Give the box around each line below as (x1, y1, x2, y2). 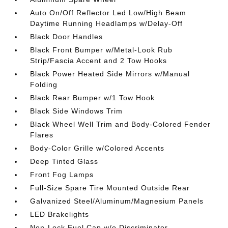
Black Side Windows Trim (30, 107, 123, 115)
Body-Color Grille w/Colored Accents (30, 144, 165, 152)
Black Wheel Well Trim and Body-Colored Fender (30, 120, 211, 128)
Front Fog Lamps (30, 170, 94, 179)
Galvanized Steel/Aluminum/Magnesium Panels (30, 197, 204, 205)
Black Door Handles (30, 33, 103, 41)
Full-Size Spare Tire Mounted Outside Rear (30, 184, 190, 192)
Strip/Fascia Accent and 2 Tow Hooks (30, 56, 167, 65)
